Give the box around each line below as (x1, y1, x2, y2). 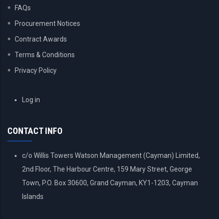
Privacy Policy (15, 66, 57, 74)
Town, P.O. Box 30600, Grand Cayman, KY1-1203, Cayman (22, 179, 198, 187)
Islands (22, 193, 44, 200)
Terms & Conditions (15, 51, 75, 59)
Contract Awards (15, 35, 67, 43)
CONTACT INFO (7, 126, 63, 136)
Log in (22, 96, 40, 104)
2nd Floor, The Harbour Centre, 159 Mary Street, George (22, 165, 192, 173)
